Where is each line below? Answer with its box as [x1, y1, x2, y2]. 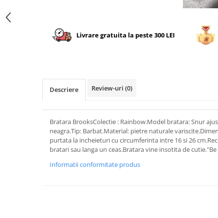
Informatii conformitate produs [50, 160, 140, 169]
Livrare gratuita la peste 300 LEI [76, 30, 175, 39]
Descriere [50, 85, 78, 94]
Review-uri [91, 84, 125, 93]
